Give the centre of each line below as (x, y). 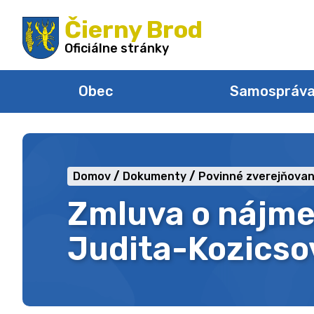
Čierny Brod (133, 30)
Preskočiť (46, 8)
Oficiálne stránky (116, 48)
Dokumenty (155, 176)
